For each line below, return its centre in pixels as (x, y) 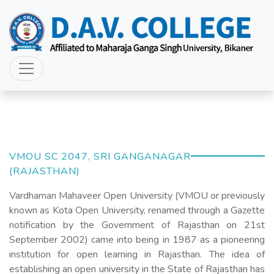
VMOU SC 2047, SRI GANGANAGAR (100, 157)
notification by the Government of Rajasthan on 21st (137, 225)
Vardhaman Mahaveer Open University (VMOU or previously (137, 196)
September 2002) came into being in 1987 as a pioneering (137, 240)
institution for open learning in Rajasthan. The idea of (137, 255)
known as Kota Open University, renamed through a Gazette (137, 211)
